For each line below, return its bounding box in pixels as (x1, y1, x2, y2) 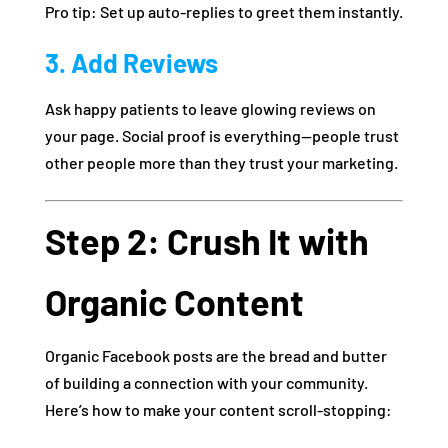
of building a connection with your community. (44, 373, 368, 393)
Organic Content (44, 280, 304, 324)
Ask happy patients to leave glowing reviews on (44, 99, 376, 119)
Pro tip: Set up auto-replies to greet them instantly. (44, 2, 403, 22)
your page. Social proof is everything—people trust (44, 126, 399, 146)
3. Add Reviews (44, 47, 218, 79)
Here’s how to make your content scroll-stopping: (44, 400, 392, 420)
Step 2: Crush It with (44, 219, 369, 263)
